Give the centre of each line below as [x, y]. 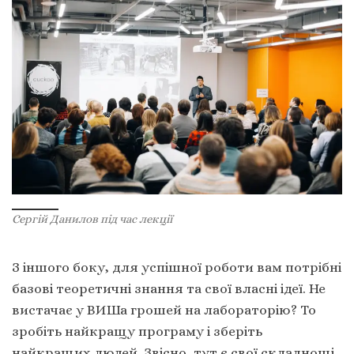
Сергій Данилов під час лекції [92, 219]
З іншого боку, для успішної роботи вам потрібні [177, 267]
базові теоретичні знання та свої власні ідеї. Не [169, 288]
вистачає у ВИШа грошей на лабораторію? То [164, 309]
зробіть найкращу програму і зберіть [137, 331]
